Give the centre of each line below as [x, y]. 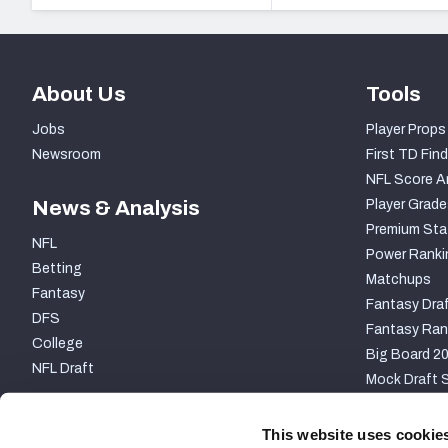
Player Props [405, 130]
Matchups [398, 280]
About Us [79, 94]
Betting [57, 269]
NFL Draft [63, 369]
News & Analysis [116, 208]
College [57, 344]
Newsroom [66, 155]
